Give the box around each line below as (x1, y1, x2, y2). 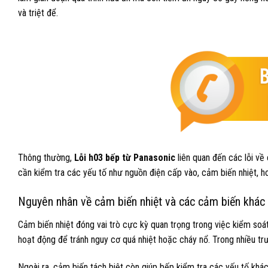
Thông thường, (18, 151, 74, 163)
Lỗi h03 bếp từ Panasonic (74, 151, 175, 163)
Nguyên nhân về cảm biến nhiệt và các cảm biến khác (18, 194, 265, 209)
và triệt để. (18, 7, 58, 19)
